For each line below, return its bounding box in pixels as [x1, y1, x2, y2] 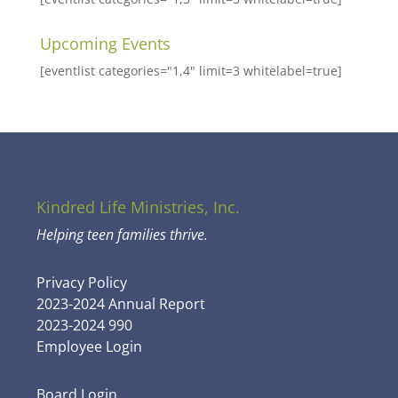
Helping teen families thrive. [36, 225, 209, 244]
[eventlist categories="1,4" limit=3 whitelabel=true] [39, 62, 342, 79]
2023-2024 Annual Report [36, 294, 206, 314]
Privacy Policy [36, 273, 128, 292]
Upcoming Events [39, 33, 171, 54]
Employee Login [36, 337, 143, 356]
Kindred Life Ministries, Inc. [36, 196, 241, 218]
